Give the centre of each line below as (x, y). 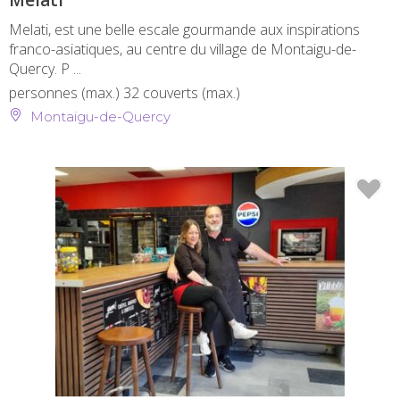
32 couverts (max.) (182, 93)
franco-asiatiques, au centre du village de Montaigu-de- (183, 50)
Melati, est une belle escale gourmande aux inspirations (184, 30)
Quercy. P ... (45, 69)
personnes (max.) (66, 93)
